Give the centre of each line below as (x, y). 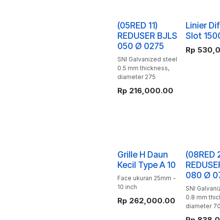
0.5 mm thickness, (143, 68)
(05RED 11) (137, 25)
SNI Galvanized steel (147, 59)
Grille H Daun (143, 154)
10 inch (127, 187)
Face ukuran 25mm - (147, 178)
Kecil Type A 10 (147, 165)
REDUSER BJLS (147, 36)
